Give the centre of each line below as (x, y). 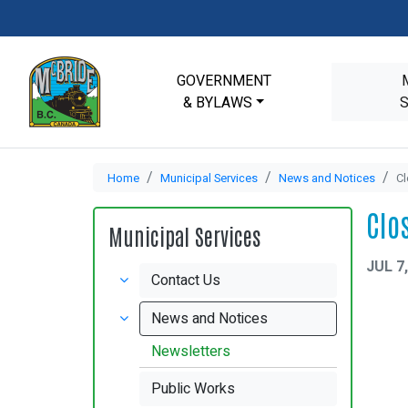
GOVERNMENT (224, 81)
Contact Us (186, 280)
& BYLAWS (217, 103)
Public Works (194, 389)
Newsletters (191, 352)
